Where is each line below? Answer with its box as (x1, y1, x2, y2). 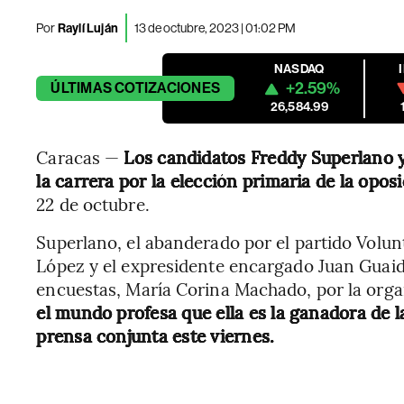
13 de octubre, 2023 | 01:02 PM (134, 20, 297, 35)
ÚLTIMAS (50, 79, 112, 96)
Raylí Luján (57, 20, 119, 36)
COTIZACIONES (115, 79, 221, 96)
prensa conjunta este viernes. (36, 324, 275, 347)
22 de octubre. (36, 192, 150, 216)
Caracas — (36, 145, 124, 169)
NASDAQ (274, 61, 325, 77)
